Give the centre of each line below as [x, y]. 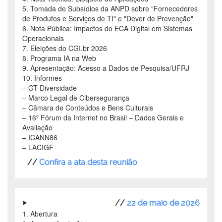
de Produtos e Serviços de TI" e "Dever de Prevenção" [108, 19]
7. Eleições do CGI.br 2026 [65, 48]
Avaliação [37, 128]
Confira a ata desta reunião [88, 163]
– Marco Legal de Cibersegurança [76, 98]
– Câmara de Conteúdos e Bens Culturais [88, 108]
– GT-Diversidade [50, 88]
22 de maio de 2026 [163, 203]
